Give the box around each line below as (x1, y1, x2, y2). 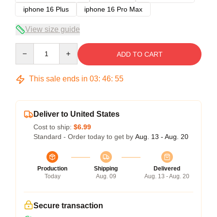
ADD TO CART (116, 50, 163, 58)
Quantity (15, 43, 41, 51)
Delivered (154, 165, 180, 172)
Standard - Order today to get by (33, 132, 135, 140)
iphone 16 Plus (23, 5, 69, 13)
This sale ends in (27, 74, 90, 83)
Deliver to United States (33, 109, 120, 118)
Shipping (94, 165, 118, 172)
